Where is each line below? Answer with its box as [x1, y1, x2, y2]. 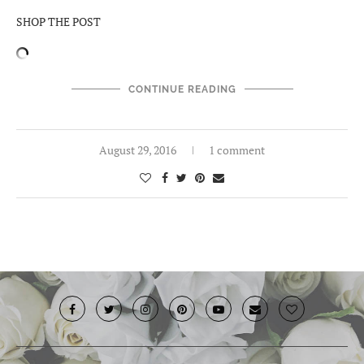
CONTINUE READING [128, 84, 236, 96]
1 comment [209, 142, 265, 158]
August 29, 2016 [99, 142, 176, 158]
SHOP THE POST [16, 14, 101, 30]
